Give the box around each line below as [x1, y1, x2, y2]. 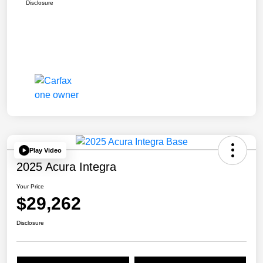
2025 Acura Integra [16, 160, 116, 174]
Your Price [16, 183, 44, 190]
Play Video [29, 146, 62, 154]
